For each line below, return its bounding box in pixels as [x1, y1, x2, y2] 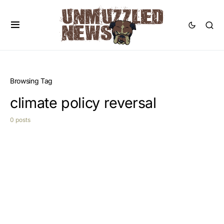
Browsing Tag [10, 76, 52, 85]
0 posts [10, 116, 30, 123]
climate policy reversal [10, 94, 156, 111]
